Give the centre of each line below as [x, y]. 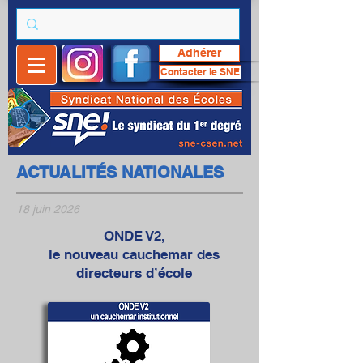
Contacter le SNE [200, 72]
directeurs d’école [134, 273]
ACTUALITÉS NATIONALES [120, 173]
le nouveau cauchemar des [134, 254]
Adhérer [199, 52]
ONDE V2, [134, 236]
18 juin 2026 [48, 209]
